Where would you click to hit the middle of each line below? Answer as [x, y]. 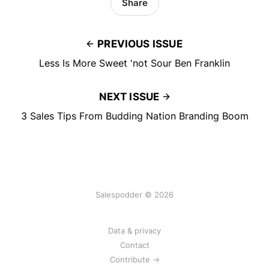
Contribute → [134, 259]
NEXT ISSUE [129, 96]
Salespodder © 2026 [134, 195]
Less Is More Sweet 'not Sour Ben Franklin [134, 63]
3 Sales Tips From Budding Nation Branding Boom [134, 116]
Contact [134, 245]
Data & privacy [134, 231]
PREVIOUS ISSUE [140, 44]
